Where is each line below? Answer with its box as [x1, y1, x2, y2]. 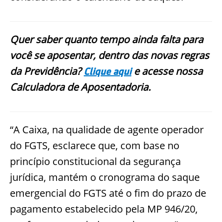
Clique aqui [84, 65, 131, 77]
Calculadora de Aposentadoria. [10, 80, 151, 94]
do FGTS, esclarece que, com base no [10, 138, 179, 152]
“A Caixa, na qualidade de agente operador [10, 122, 204, 136]
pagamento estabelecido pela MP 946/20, [10, 202, 198, 216]
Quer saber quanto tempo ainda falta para [10, 32, 203, 46]
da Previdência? [10, 64, 84, 78]
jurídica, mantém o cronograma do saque [10, 170, 200, 184]
